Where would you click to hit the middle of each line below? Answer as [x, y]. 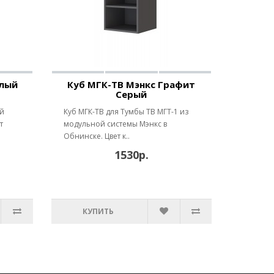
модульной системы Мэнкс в [115, 124]
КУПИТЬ [98, 211]
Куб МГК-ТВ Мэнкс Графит [131, 84]
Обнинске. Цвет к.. [96, 136]
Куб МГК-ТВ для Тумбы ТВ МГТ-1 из [126, 112]
